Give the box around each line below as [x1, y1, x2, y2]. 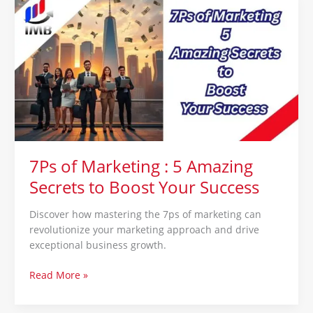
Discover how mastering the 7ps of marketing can [29, 208, 261, 221]
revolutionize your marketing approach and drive [29, 223, 259, 237]
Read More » [29, 268, 88, 282]
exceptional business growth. [29, 238, 166, 252]
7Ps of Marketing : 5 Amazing [29, 154, 253, 177]
